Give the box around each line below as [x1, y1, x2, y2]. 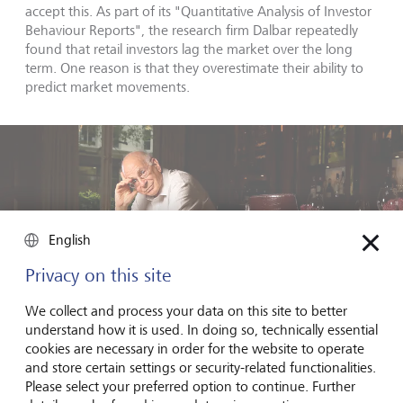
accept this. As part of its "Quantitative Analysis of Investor [25, 3, 372, 21]
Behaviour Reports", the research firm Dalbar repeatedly [25, 22, 358, 40]
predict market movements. [25, 78, 190, 96]
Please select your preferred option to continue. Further [25, 378, 355, 395]
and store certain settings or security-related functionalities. [25, 359, 376, 376]
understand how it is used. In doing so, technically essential [25, 321, 378, 338]
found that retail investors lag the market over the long [25, 40, 353, 58]
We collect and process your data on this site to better [25, 302, 347, 319]
